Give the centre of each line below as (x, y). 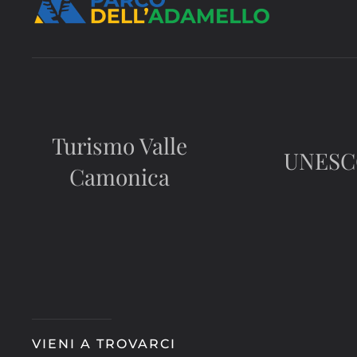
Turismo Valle (120, 145)
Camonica (120, 176)
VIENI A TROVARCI (104, 344)
